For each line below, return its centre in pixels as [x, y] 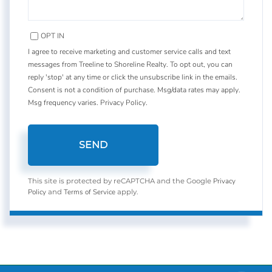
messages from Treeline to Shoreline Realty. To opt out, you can [130, 64]
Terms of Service [90, 192]
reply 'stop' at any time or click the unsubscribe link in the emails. [133, 77]
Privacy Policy [123, 102]
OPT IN [53, 36]
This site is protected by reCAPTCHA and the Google [121, 181]
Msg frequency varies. [64, 102]
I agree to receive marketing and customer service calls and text [129, 51]
